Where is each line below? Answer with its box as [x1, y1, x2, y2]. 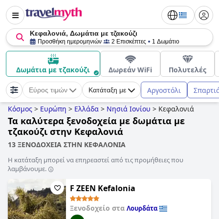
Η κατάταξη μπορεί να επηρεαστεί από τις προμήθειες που [8, 155, 183, 164]
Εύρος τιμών [29, 86, 67, 94]
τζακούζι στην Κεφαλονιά [8, 126, 123, 137]
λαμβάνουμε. [8, 164, 46, 173]
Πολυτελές [169, 65, 206, 74]
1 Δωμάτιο [152, 38, 179, 45]
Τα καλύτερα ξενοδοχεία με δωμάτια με [8, 115, 185, 127]
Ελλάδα [74, 104, 99, 113]
